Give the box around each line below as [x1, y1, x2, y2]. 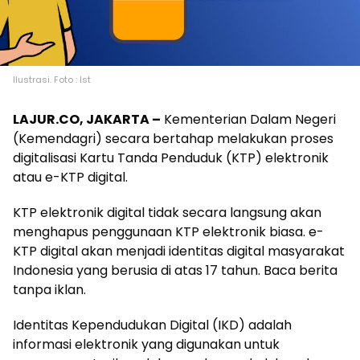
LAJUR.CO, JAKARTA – [13, 109, 161, 129]
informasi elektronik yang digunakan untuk [13, 334, 280, 354]
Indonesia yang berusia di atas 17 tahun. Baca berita [13, 260, 337, 280]
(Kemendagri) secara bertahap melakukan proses [13, 129, 333, 148]
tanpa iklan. [13, 280, 86, 299]
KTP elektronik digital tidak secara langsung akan [13, 202, 321, 222]
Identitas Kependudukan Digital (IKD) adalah [13, 315, 292, 334]
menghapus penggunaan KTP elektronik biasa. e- [13, 222, 324, 241]
